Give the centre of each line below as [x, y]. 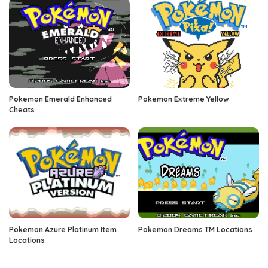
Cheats [22, 110]
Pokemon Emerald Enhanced [60, 99]
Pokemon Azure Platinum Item [63, 229]
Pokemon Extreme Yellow [184, 99]
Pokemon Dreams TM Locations [195, 229]
